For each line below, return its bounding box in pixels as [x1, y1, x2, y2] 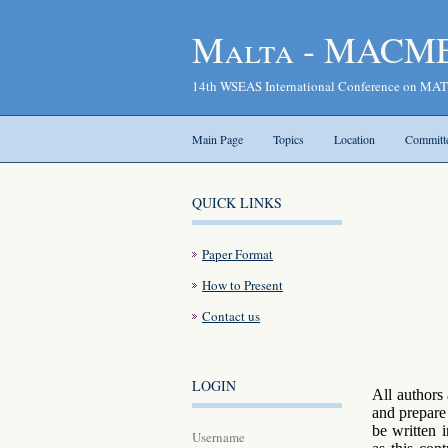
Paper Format [202, 245, 273, 263]
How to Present [202, 276, 283, 294]
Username [192, 428, 245, 446]
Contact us [202, 307, 260, 325]
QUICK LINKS [192, 193, 282, 212]
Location [334, 131, 375, 147]
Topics [273, 131, 304, 147]
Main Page [192, 131, 243, 147]
